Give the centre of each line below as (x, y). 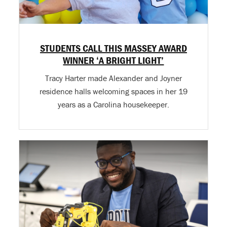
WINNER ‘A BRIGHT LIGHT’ (113, 60)
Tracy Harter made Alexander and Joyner (113, 78)
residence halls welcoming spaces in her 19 (113, 91)
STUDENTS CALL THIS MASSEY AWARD (113, 48)
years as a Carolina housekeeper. (113, 104)
